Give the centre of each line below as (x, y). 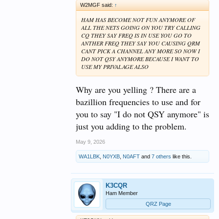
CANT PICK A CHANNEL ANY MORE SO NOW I (141, 51)
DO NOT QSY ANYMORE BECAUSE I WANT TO (140, 59)
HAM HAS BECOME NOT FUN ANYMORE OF (138, 20)
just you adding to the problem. (131, 126)
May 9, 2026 (90, 142)
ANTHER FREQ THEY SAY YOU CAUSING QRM (141, 43)
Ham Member (122, 193)
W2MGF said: (97, 5)
